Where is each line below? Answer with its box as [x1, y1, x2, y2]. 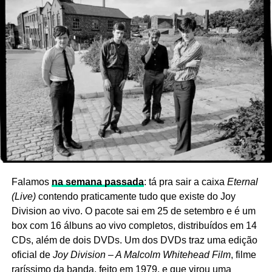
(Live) [11, 191, 36, 202]
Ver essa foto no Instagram [21, 165, 133, 175]
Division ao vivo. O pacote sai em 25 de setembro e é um [11, 206, 256, 217]
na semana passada [51, 177, 144, 188]
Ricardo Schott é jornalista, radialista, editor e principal [11, 54, 230, 65]
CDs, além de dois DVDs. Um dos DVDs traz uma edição [11, 235, 257, 246]
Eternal [224, 177, 258, 188]
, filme [230, 250, 256, 260]
